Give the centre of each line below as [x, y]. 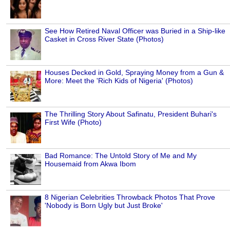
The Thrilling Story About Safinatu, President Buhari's [131, 114]
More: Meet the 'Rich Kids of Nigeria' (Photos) [119, 81]
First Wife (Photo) [73, 122]
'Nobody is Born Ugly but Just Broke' [104, 206]
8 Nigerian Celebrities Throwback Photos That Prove [130, 197]
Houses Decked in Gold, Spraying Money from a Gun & [134, 73]
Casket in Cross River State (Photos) [104, 39]
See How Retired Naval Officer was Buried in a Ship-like [135, 31]
